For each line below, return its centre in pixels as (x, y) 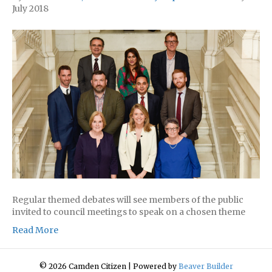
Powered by (155, 266)
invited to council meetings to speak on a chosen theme (129, 212)
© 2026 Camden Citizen (83, 266)
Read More (35, 230)
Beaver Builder (206, 266)
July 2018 (30, 8)
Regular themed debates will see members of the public (128, 199)
